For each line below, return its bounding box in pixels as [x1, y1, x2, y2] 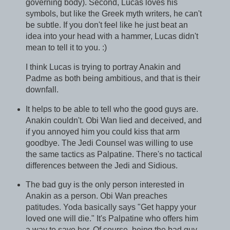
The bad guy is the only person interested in [25, 180, 184, 189]
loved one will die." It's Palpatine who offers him [25, 214, 198, 223]
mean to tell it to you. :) [25, 43, 107, 52]
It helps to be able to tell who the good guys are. [25, 104, 198, 113]
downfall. [25, 85, 59, 94]
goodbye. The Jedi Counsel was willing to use [25, 138, 193, 147]
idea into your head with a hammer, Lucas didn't [25, 32, 198, 41]
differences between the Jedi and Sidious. [25, 161, 178, 170]
